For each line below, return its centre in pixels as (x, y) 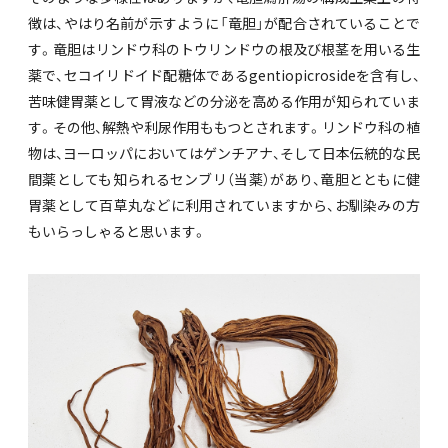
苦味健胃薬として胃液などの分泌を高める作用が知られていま (224, 101)
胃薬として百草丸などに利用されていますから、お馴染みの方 (224, 205)
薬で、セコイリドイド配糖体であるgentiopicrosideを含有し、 (224, 75)
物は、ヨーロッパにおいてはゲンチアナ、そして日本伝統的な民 (224, 153)
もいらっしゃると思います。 (117, 231)
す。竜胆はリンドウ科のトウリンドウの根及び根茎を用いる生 (224, 49)
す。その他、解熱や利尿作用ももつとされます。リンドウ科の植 (224, 127)
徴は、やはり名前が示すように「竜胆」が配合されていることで (224, 23)
